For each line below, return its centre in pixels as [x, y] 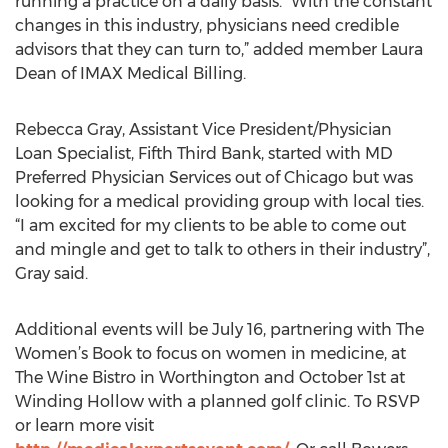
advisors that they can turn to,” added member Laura [219, 49]
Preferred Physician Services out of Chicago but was [214, 177]
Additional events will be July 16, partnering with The [219, 329]
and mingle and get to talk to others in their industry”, [222, 249]
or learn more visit [84, 425]
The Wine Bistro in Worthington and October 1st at [210, 377]
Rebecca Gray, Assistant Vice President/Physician [203, 129]
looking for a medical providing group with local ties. [219, 201]
